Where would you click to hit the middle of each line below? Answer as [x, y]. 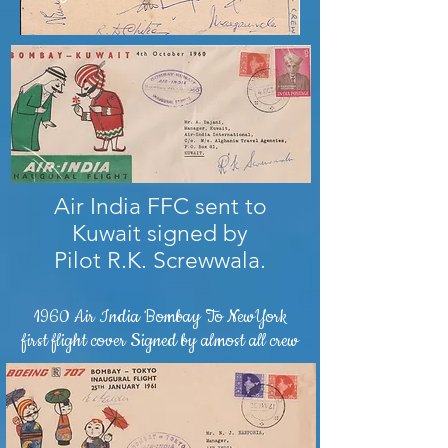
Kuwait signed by [160, 233]
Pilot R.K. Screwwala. [160, 260]
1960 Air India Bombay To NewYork [160, 317]
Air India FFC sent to [160, 206]
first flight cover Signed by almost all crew [160, 341]
